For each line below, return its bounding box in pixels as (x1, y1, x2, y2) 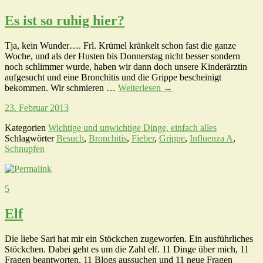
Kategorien (5, 123, 48, 133)
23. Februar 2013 (5, 103, 69, 113)
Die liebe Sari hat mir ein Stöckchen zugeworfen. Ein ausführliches (5, 233, 253, 244)
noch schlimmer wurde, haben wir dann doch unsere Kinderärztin (5, 62, 247, 72)
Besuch (56, 133, 84, 144)
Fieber (131, 133, 154, 144)
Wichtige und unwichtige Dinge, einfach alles (48, 123, 217, 133)
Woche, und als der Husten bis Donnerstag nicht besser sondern (5, 51, 240, 62)
